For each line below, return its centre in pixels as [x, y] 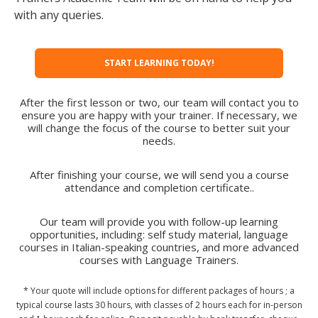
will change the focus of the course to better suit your [159, 127]
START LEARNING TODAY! [159, 63]
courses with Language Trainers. [159, 259]
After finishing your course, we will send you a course [159, 174]
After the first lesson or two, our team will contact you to [159, 102]
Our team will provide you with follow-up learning [159, 221]
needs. [159, 140]
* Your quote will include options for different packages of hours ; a [159, 290]
